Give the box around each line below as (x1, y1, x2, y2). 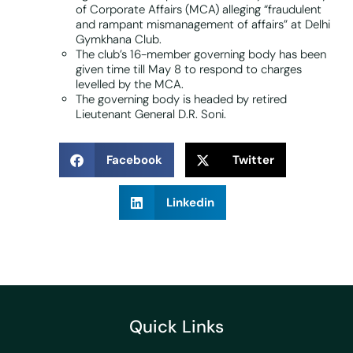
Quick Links (129, 315, 224, 339)
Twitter (232, 151, 274, 168)
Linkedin (166, 194, 214, 210)
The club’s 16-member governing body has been (76, 46, 326, 63)
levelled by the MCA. (76, 76, 184, 93)
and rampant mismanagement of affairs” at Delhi (76, 17, 330, 33)
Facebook (106, 151, 162, 168)
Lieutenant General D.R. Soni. (76, 106, 226, 123)
